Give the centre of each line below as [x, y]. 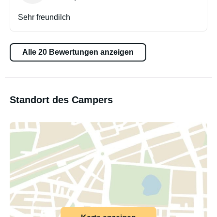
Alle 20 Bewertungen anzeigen [78, 52]
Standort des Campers [61, 100]
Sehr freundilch [44, 17]
